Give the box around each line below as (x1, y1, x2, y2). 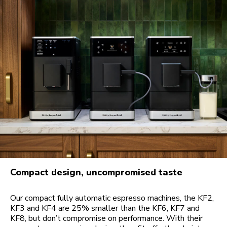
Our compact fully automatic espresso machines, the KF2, (10, 192, 214, 204)
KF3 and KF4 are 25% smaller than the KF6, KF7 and (10, 202, 200, 214)
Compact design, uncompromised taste (10, 166, 182, 178)
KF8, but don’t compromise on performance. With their (10, 212, 203, 224)
